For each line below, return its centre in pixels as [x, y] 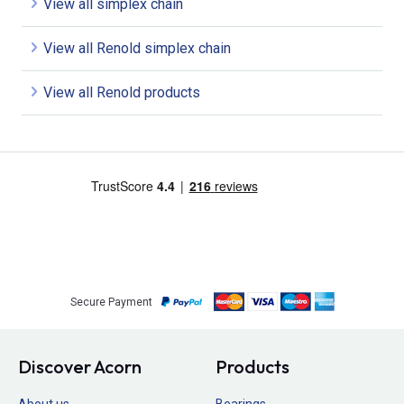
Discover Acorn [80, 367]
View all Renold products [122, 93]
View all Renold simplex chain [137, 49]
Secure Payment [111, 302]
